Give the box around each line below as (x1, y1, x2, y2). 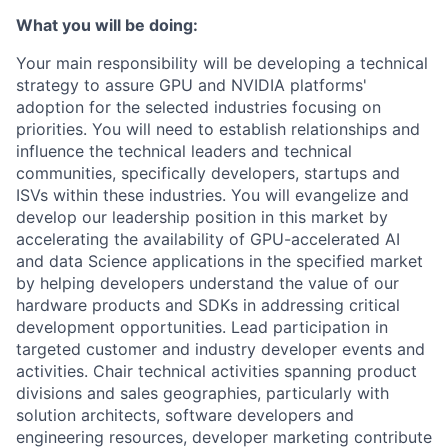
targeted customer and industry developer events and (16, 339, 425, 359)
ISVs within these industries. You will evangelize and (16, 185, 409, 205)
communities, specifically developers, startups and (16, 163, 400, 183)
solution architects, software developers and (16, 405, 354, 425)
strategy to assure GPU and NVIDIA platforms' (16, 75, 367, 95)
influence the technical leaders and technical (16, 141, 352, 161)
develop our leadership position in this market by (16, 207, 388, 227)
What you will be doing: (16, 15, 198, 35)
